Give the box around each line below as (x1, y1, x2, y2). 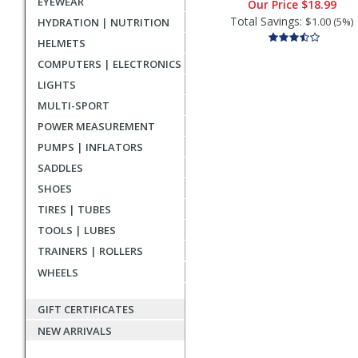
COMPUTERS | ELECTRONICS (38, 57, 181, 71)
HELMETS (38, 36, 86, 50)
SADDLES (38, 161, 83, 175)
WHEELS (38, 265, 78, 280)
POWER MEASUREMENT (38, 119, 155, 133)
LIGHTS (38, 78, 76, 92)
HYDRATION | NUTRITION (38, 15, 169, 30)
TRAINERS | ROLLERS (38, 244, 143, 258)
